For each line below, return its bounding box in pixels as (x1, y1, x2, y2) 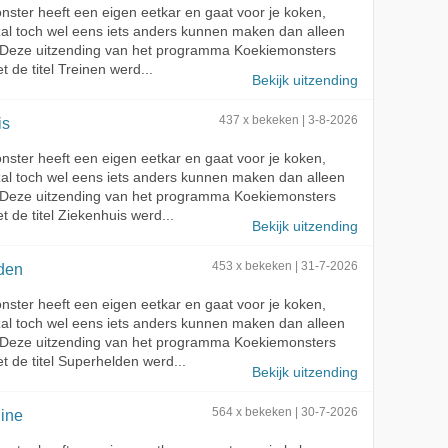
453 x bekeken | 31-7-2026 (212, 259, 358, 272)
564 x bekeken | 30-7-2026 (212, 405, 358, 418)
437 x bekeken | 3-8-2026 (219, 113, 358, 126)
